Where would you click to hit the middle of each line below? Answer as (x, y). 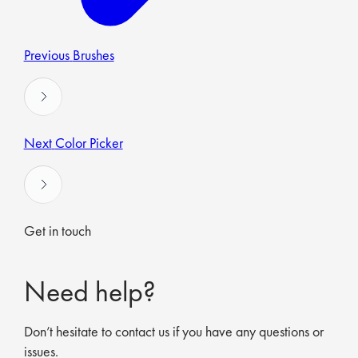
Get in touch (57, 231)
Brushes (93, 55)
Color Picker (89, 143)
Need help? (89, 292)
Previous (46, 55)
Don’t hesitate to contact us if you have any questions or (173, 332)
